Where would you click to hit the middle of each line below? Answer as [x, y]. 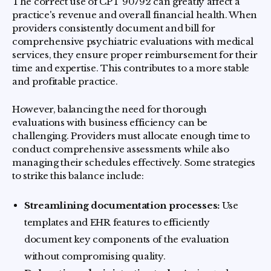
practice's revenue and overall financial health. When [135, 15]
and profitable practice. [65, 81]
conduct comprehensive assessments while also [121, 149]
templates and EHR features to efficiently [117, 222]
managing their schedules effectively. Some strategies [134, 162]
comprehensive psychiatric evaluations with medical [133, 41]
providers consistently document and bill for [114, 28]
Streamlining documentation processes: [122, 205]
